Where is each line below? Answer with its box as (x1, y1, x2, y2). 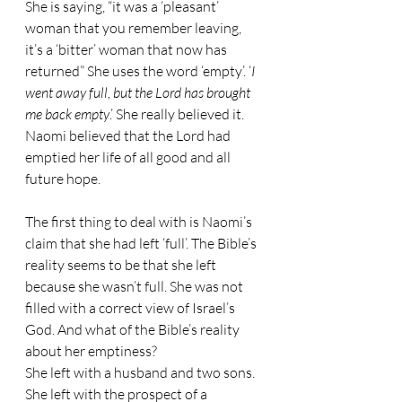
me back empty (25, 105, 109, 123)
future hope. (25, 170, 100, 188)
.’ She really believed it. (109, 105, 247, 123)
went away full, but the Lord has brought (25, 83, 253, 101)
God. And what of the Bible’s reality (25, 320, 242, 338)
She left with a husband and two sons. (25, 363, 258, 381)
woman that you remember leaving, (25, 19, 244, 37)
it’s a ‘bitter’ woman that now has (25, 40, 230, 58)
